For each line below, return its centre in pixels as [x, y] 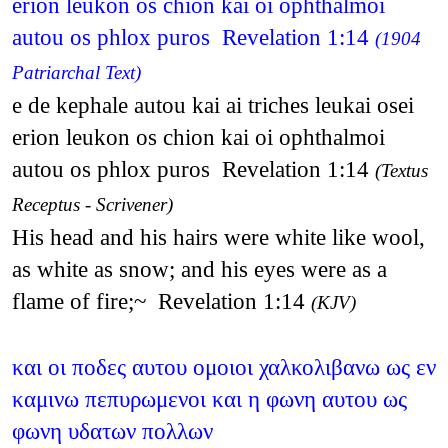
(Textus [401, 170]
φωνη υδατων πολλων [112, 430]
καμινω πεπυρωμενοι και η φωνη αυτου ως [209, 398]
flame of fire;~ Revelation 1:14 [161, 300]
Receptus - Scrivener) [92, 204]
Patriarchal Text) [76, 72]
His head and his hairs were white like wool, [218, 236]
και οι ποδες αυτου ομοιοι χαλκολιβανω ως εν [223, 366]
